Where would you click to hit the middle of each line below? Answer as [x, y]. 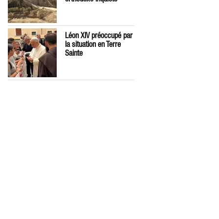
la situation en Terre [93, 44]
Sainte [74, 53]
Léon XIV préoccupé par [99, 35]
